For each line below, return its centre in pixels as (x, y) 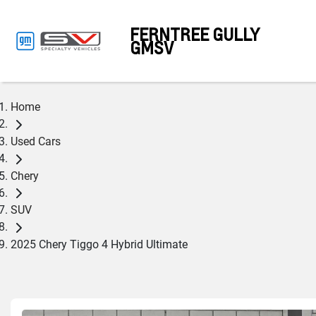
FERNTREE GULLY (195, 34)
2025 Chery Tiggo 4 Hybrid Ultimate (99, 245)
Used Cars (36, 141)
